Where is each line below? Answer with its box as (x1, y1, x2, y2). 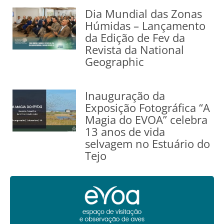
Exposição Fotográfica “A (85, 100, 210, 115)
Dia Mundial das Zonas (85, 6, 202, 21)
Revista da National (85, 42, 184, 57)
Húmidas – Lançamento (85, 18, 206, 33)
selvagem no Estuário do (85, 136, 210, 151)
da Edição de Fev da (85, 30, 185, 45)
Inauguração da (85, 88, 165, 103)
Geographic (85, 54, 144, 69)
